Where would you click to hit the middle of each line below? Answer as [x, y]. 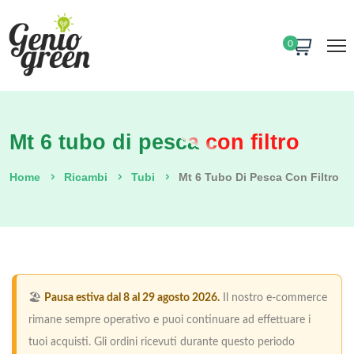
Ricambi [86, 177]
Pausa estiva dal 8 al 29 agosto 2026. [132, 298]
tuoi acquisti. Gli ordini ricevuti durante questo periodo [162, 343]
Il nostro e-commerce [273, 298]
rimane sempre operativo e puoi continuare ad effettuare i [169, 320]
